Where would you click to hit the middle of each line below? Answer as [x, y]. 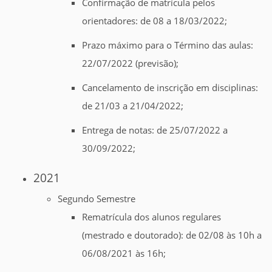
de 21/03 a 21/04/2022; [133, 106]
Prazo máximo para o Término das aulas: [168, 45]
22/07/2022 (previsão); [130, 63]
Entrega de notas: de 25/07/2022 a [155, 130]
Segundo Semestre [97, 199]
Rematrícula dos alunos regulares [151, 217]
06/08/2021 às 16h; [124, 253]
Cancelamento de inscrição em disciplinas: [170, 88]
